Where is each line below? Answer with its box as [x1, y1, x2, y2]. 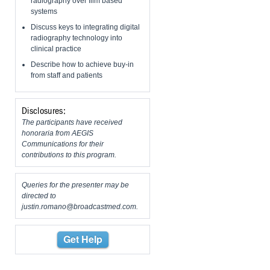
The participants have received [22, 118, 122, 127]
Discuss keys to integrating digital [31, 23, 140, 32]
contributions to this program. [22, 151, 116, 160]
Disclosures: [22, 106, 66, 116]
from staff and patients [31, 71, 102, 80]
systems [31, 7, 57, 16]
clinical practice [31, 45, 81, 54]
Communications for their [22, 140, 104, 149]
